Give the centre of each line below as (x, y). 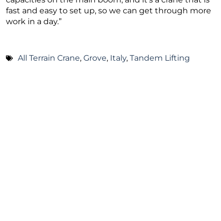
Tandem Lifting (160, 58)
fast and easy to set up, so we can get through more (109, 10)
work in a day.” (34, 21)
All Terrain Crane (49, 58)
